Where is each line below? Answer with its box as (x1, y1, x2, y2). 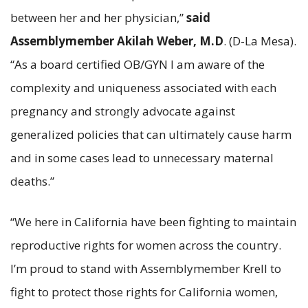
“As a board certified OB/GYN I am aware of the (10, 56, 265, 72)
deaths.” (10, 173, 54, 189)
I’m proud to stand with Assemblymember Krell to (10, 260, 281, 276)
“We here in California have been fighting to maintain (10, 213, 296, 230)
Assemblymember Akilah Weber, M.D (10, 32, 223, 49)
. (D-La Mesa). (223, 32, 296, 49)
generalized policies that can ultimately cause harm (10, 126, 291, 142)
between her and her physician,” (10, 9, 186, 25)
